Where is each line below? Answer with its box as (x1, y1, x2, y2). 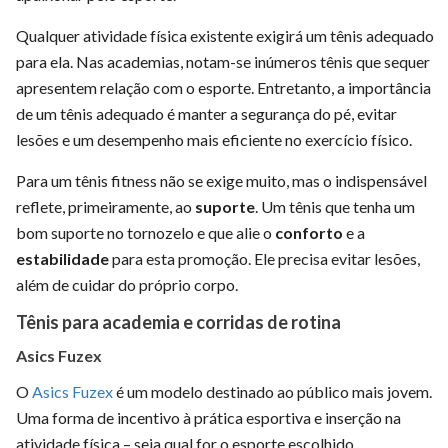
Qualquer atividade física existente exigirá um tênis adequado (16, 25, 434, 45)
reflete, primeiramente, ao (16, 196, 195, 216)
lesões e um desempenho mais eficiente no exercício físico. (16, 129, 412, 149)
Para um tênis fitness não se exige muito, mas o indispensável (16, 170, 427, 190)
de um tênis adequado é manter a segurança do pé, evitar (16, 103, 397, 123)
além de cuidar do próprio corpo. (16, 274, 238, 294)
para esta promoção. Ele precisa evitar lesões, (109, 248, 420, 268)
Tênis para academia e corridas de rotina (16, 310, 341, 333)
